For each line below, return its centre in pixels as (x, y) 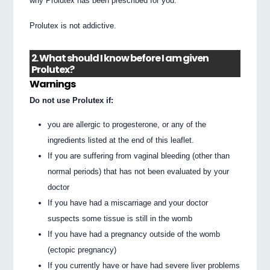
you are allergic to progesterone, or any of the (127, 125)
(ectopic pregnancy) (82, 250)
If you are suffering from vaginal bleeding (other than (139, 156)
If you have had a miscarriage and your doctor (128, 203)
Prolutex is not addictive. (73, 26)
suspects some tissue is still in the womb (120, 219)
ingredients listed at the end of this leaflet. (121, 140)
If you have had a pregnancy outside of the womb (134, 234)
